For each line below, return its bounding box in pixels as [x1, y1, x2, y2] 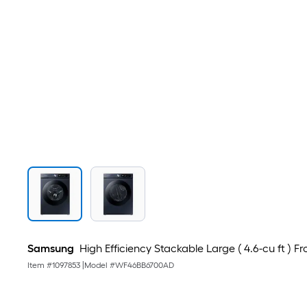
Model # [84, 260, 115, 270]
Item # [27, 260, 52, 270]
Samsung [27, 242, 74, 255]
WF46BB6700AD [115, 260, 174, 270]
